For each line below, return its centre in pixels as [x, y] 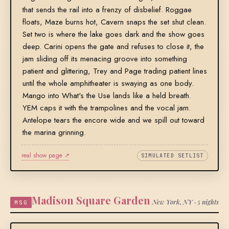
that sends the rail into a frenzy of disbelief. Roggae [107, 10]
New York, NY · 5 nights [186, 201]
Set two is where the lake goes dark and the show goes [113, 35]
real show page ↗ [45, 156]
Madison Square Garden [91, 200]
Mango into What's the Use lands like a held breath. [107, 96]
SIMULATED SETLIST [173, 156]
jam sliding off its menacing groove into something [105, 59]
